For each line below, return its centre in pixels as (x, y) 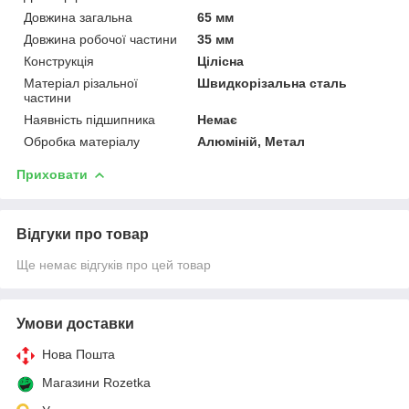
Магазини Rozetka (96, 382)
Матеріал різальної (81, 83)
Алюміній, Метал (252, 141)
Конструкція (59, 61)
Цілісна (221, 61)
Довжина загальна (78, 17)
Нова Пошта (79, 354)
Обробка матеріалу (82, 141)
